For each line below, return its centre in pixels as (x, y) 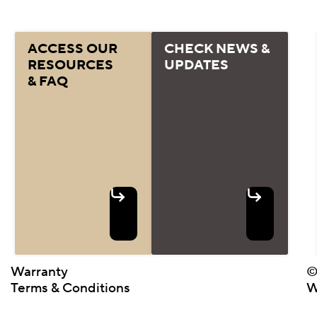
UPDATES (197, 65)
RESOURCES (71, 65)
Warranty (40, 271)
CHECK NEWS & (217, 49)
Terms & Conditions (71, 288)
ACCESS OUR (72, 49)
